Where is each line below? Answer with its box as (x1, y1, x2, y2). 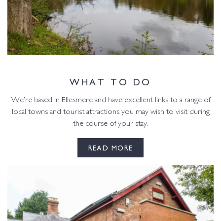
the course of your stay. (73, 120, 148, 128)
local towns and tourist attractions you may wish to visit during (11, 109, 210, 116)
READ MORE (88, 142, 133, 152)
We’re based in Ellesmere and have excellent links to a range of (11, 97, 210, 105)
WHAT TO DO (69, 74, 152, 88)
